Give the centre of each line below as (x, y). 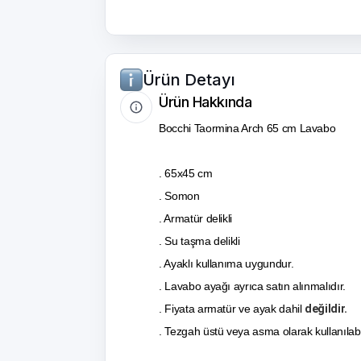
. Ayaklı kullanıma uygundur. (226, 263)
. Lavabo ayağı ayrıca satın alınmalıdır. (252, 286)
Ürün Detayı (189, 80)
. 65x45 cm (186, 173)
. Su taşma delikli (199, 241)
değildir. (326, 309)
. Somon (179, 196)
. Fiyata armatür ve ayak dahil (232, 309)
